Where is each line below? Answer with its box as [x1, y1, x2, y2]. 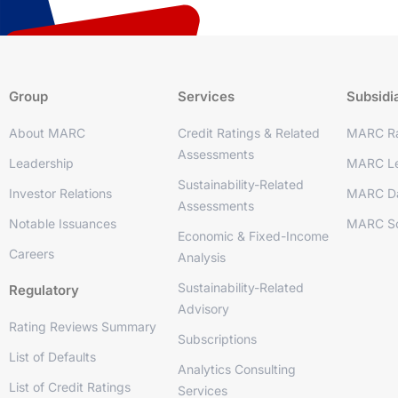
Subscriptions [177, 331, 257, 346]
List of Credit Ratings [9, 379, 131, 394]
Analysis [177, 250, 226, 265]
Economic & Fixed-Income [177, 228, 329, 243]
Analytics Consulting [177, 362, 296, 377]
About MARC [9, 125, 85, 140]
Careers [9, 246, 54, 261]
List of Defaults [9, 349, 96, 364]
